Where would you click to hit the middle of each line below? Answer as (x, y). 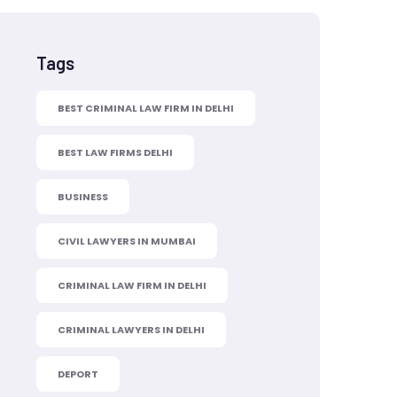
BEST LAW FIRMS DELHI (115, 152)
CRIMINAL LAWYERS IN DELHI (131, 330)
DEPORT (78, 374)
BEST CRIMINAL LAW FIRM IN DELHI (146, 108)
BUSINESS (83, 197)
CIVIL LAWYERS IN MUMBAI (127, 241)
